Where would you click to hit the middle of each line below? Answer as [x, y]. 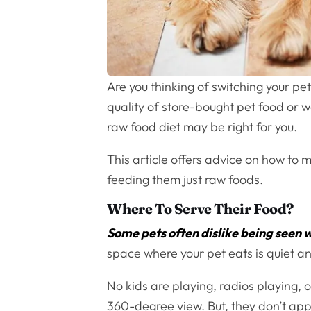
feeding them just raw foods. [185, 180]
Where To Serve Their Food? [201, 209]
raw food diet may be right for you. [202, 127]
